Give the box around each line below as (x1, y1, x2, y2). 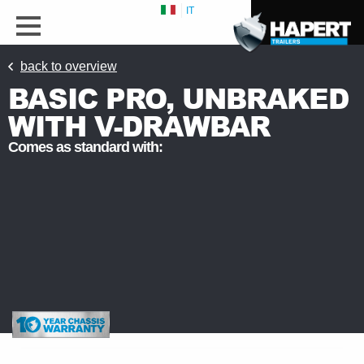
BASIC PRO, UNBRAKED (8, 81, 349, 115)
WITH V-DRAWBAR (8, 109, 270, 142)
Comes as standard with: (8, 139, 162, 155)
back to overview (20, 59, 117, 73)
